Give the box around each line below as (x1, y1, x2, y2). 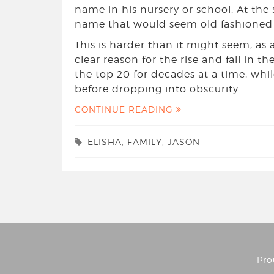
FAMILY (127, 136, 162, 147)
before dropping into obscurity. (75, 83, 241, 95)
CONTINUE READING (75, 104, 176, 115)
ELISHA (87, 136, 122, 147)
